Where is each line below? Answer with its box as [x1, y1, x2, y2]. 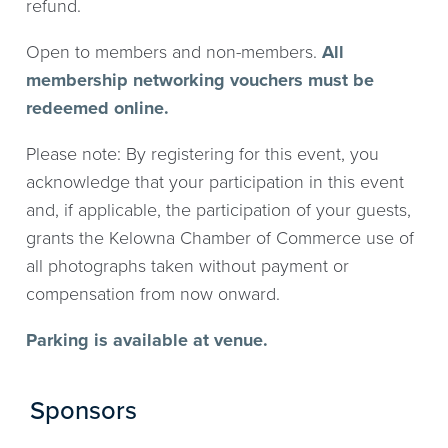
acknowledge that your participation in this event [26, 171, 405, 194]
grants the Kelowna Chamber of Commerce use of [26, 227, 415, 250]
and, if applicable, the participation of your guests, [26, 199, 412, 222]
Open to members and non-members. [26, 41, 323, 64]
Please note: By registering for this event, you [26, 143, 380, 166]
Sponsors [30, 395, 137, 426]
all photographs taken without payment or [26, 255, 350, 278]
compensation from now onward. [26, 283, 281, 306]
